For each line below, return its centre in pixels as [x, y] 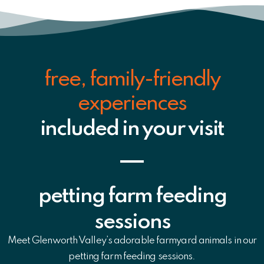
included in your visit [132, 129]
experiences [132, 103]
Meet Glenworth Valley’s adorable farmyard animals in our [132, 240]
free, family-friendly [132, 79]
